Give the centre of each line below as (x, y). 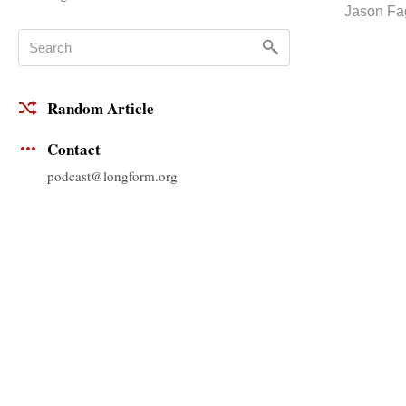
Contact (74, 150)
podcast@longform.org (112, 175)
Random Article (101, 109)
